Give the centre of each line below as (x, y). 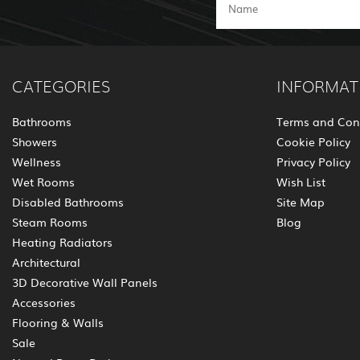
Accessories (44, 303)
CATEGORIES (61, 88)
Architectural (46, 262)
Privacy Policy (313, 162)
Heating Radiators (62, 242)
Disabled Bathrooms (68, 202)
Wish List (301, 182)
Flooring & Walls (58, 323)
